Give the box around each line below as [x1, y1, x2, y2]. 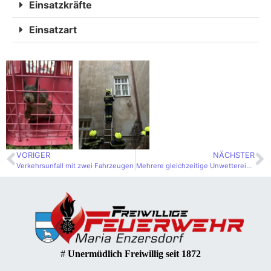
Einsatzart [29, 23, 77, 36]
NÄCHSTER [213, 150, 255, 160]
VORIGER [16, 150, 50, 160]
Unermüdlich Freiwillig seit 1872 [67, 249, 201, 260]
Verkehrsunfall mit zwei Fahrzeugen [16, 161, 134, 170]
